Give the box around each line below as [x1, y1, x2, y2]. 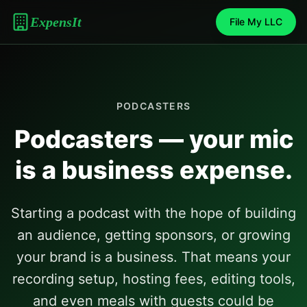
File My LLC [230, 16, 282, 27]
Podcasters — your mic [14, 124, 293, 154]
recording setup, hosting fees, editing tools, [12, 271, 295, 287]
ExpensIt [30, 14, 82, 29]
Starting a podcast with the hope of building [11, 205, 296, 221]
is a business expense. [14, 155, 293, 185]
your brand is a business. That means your [16, 249, 291, 265]
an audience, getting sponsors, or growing [16, 227, 291, 243]
